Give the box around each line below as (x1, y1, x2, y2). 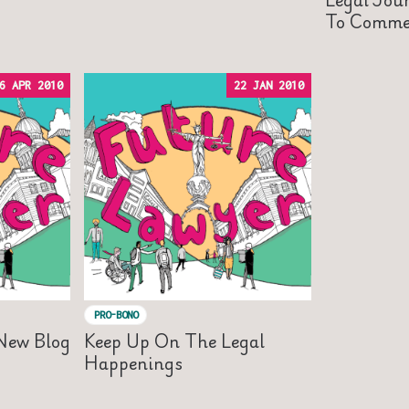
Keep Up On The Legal (84, 326, 265, 354)
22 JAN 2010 (234, 78, 304, 92)
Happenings (84, 348, 183, 376)
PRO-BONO (93, 309, 138, 321)
